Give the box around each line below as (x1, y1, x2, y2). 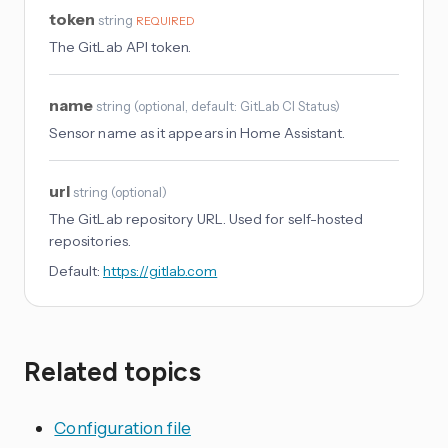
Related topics (24, 355, 202, 388)
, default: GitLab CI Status (185, 98, 335, 115)
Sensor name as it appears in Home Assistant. (49, 124, 346, 143)
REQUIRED (136, 14, 194, 29)
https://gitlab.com (103, 262, 218, 281)
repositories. (49, 232, 131, 251)
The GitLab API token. (49, 38, 192, 57)
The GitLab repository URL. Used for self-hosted (49, 210, 364, 229)
